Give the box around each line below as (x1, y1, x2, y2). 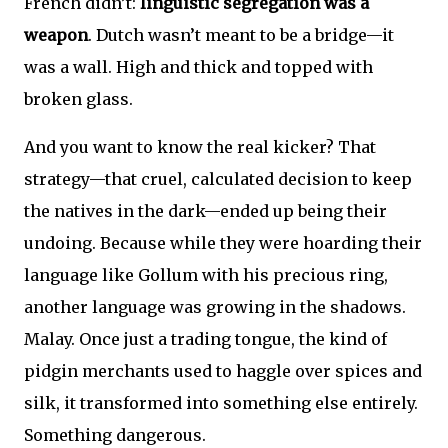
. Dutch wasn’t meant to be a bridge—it (88, 25, 394, 45)
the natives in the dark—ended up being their (24, 201, 387, 221)
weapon (24, 25, 88, 45)
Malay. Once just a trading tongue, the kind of (24, 329, 387, 349)
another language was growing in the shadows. (24, 297, 406, 317)
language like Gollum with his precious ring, (24, 265, 388, 285)
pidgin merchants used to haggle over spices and (24, 361, 422, 381)
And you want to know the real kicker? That (24, 137, 376, 157)
